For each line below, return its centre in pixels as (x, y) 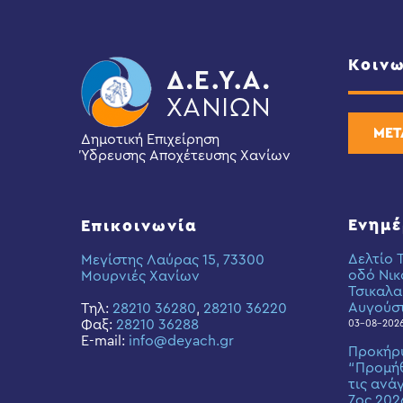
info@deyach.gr (181, 341)
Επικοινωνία (139, 226)
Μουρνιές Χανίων (140, 276)
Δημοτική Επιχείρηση (150, 139)
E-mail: (105, 341)
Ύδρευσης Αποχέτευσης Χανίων (186, 156)
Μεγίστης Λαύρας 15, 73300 (173, 260)
